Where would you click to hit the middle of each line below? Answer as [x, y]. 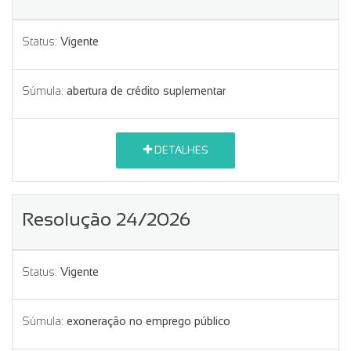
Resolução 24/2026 [106, 219]
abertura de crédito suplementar [146, 90]
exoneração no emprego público [148, 321]
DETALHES [180, 150]
